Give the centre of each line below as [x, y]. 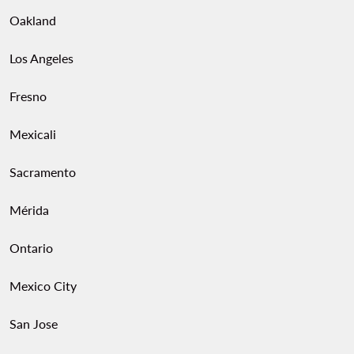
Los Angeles [41, 58]
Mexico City [43, 286]
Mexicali [33, 134]
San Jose [34, 324]
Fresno [28, 96]
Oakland [33, 20]
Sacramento [43, 172]
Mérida [29, 210]
